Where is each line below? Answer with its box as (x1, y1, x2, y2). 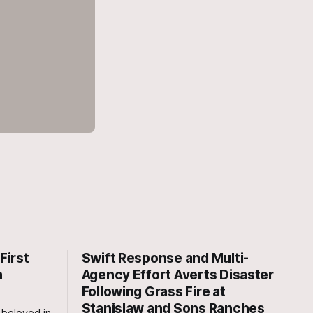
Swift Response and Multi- (81, 249, 249, 266)
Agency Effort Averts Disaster (81, 266, 274, 283)
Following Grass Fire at (81, 283, 226, 300)
